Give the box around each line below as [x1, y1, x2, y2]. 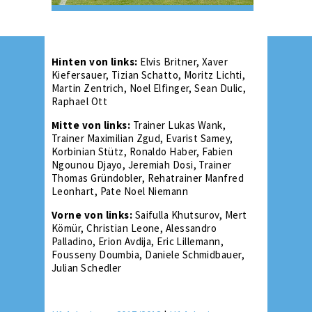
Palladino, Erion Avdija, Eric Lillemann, [52, 235, 224, 249]
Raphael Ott [52, 95, 107, 109]
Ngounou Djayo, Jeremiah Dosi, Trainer [52, 158, 232, 172]
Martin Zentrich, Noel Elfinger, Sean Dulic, [52, 81, 247, 95]
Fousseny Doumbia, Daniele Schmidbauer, [52, 248, 245, 262]
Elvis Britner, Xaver [137, 55, 228, 69]
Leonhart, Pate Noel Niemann [52, 185, 189, 198]
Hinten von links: [52, 55, 138, 69]
